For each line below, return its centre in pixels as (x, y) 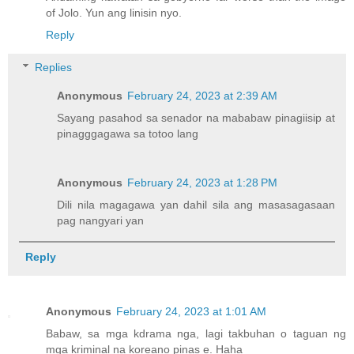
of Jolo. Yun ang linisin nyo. (114, 12)
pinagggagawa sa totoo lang (128, 134)
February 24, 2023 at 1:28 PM (203, 183)
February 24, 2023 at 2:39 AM (203, 96)
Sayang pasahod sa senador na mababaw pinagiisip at (196, 118)
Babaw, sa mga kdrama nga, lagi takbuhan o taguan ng (196, 334)
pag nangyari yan (101, 221)
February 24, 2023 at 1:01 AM (191, 312)
